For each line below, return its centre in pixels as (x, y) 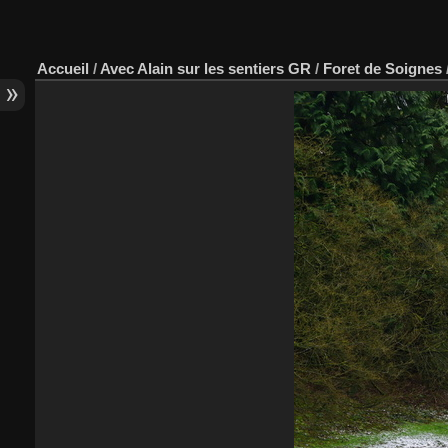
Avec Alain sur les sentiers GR (205, 68)
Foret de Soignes (382, 68)
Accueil (63, 68)
